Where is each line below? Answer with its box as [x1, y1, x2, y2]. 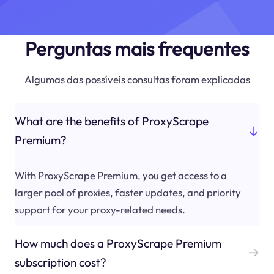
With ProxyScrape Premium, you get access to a [14, 168, 227, 182]
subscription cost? [14, 254, 106, 270]
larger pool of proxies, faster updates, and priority [14, 185, 241, 199]
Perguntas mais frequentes [25, 36, 249, 61]
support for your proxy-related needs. [14, 202, 185, 216]
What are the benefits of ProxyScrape [14, 114, 209, 129]
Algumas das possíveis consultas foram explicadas [24, 72, 250, 86]
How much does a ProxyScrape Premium [14, 235, 221, 251]
